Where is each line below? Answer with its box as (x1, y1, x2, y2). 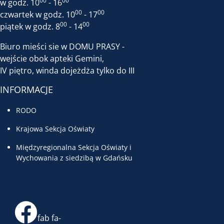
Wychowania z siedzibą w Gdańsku (16, 153, 132, 162)
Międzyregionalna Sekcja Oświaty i (16, 142, 131, 152)
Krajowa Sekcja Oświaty (16, 124, 94, 133)
